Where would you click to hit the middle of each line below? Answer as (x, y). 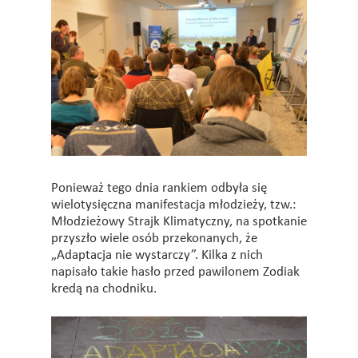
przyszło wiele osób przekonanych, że (154, 238)
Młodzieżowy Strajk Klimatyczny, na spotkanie (179, 221)
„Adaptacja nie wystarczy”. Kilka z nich (157, 255)
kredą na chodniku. (104, 288)
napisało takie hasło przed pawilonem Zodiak (175, 272)
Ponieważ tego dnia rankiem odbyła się (159, 188)
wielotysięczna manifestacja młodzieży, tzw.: (174, 205)
